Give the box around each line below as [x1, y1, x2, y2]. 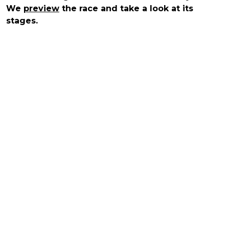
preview [24, 3, 59, 13]
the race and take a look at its [59, 3, 193, 13]
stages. [6, 15, 38, 26]
